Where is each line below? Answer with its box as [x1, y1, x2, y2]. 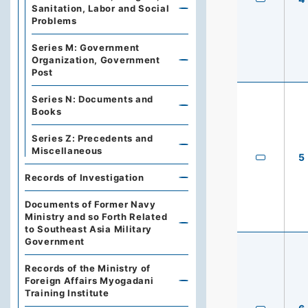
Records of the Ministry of [25, 263, 151, 274]
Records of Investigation [25, 172, 144, 183]
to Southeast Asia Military [25, 223, 153, 234]
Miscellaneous [32, 145, 103, 156]
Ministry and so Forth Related [25, 211, 168, 222]
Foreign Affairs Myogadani [25, 275, 154, 286]
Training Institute [25, 287, 109, 298]
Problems [32, 15, 77, 26]
